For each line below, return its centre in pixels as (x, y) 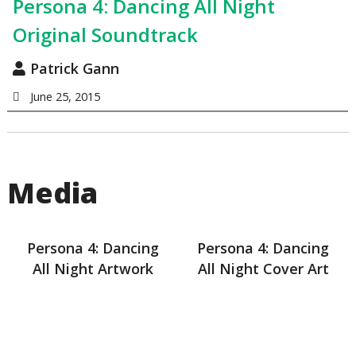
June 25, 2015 (65, 97)
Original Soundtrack (105, 34)
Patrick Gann (74, 69)
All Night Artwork (93, 268)
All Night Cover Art (263, 268)
